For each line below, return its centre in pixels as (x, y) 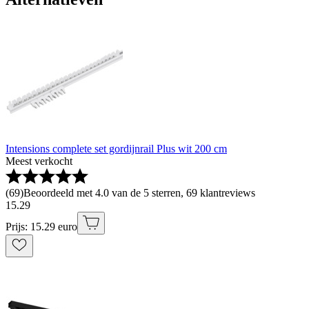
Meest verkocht (39, 161)
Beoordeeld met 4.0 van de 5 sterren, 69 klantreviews (139, 193)
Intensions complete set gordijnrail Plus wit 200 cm (116, 149)
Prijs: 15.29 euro (41, 227)
